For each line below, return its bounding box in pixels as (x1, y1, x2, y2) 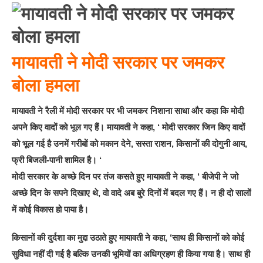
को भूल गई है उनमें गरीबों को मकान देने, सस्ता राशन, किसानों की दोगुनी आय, (12, 138, 248, 149)
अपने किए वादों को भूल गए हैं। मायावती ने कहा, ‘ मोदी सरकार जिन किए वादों (12, 122, 245, 132)
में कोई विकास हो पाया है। (12, 204, 89, 214)
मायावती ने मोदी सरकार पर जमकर (12, 52, 225, 72)
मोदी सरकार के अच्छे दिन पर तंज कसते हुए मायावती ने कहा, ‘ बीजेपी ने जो (12, 171, 239, 181)
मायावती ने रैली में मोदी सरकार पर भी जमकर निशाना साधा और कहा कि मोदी (12, 105, 244, 116)
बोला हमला (12, 75, 80, 95)
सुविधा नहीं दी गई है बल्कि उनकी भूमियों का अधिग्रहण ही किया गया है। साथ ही (12, 248, 251, 259)
